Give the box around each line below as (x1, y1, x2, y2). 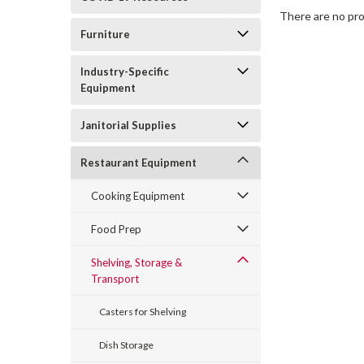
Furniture (80, 28, 130, 41)
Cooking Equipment (91, 189, 184, 202)
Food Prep (91, 223, 141, 236)
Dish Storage (99, 339, 154, 351)
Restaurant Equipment (80, 156, 197, 169)
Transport (91, 272, 139, 285)
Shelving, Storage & (91, 256, 182, 269)
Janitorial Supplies (80, 119, 176, 132)
